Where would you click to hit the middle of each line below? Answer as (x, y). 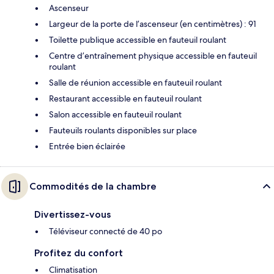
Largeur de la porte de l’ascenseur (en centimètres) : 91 (153, 24)
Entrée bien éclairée (87, 146)
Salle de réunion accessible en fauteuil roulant (135, 82)
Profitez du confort (79, 253)
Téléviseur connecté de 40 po (106, 231)
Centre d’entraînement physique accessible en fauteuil (153, 55)
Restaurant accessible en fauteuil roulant (125, 98)
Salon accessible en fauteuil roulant (115, 114)
